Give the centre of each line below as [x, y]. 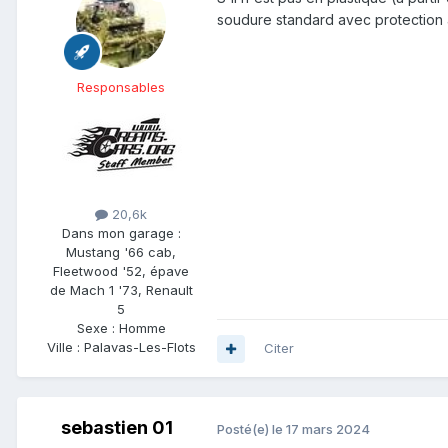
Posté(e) [244, 428]
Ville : [65, 347]
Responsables [121, 86]
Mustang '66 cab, [121, 252]
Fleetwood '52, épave [121, 271]
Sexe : [97, 328]
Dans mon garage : [121, 233]
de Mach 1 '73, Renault [121, 290]
